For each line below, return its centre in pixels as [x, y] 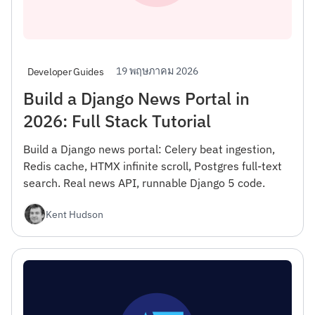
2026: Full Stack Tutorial [117, 121]
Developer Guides [66, 71]
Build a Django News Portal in [136, 99]
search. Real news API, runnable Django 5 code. [144, 183]
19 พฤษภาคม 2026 [157, 71]
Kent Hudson [75, 214]
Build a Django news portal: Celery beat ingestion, [149, 149]
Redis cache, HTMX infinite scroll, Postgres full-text [153, 166]
